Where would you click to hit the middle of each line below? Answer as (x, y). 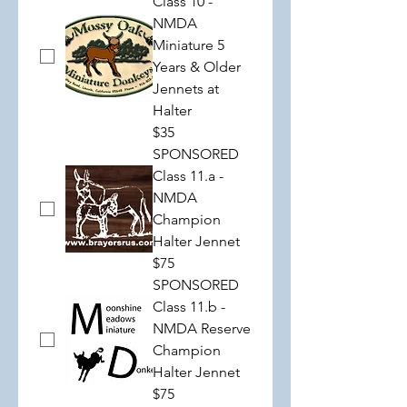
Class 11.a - (188, 176)
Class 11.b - (189, 307)
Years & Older (197, 67)
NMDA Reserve (202, 328)
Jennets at (186, 89)
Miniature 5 (189, 45)
